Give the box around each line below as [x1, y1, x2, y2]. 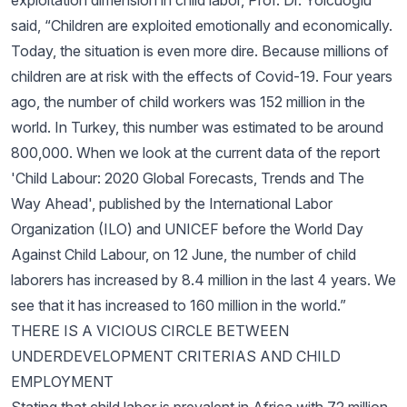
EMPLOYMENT [11, 372, 114, 391]
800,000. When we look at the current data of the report [11, 144, 380, 162]
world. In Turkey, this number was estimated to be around [11, 118, 383, 136]
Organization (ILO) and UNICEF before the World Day [11, 220, 363, 238]
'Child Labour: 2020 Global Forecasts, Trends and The [11, 169, 364, 187]
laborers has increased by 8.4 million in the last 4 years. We [11, 271, 396, 289]
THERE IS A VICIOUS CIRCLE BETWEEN [11, 322, 289, 340]
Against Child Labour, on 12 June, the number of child [11, 245, 356, 263]
